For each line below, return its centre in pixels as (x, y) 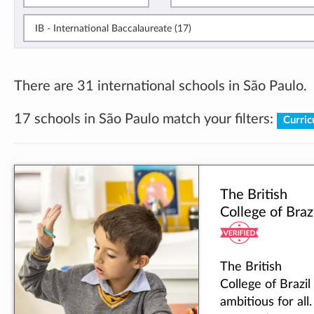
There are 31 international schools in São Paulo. (161, 86)
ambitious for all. (266, 302)
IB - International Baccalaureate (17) (113, 28)
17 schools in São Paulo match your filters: (145, 120)
